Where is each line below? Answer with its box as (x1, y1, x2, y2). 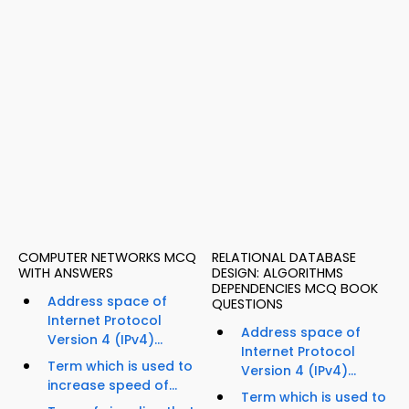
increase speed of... (47, 376, 177, 395)
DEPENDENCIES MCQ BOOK (212, 279, 378, 299)
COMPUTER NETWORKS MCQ (18, 248, 196, 267)
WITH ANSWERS (18, 264, 113, 283)
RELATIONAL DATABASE (212, 248, 356, 267)
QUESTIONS (212, 295, 283, 314)
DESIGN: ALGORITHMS (212, 264, 343, 283)
